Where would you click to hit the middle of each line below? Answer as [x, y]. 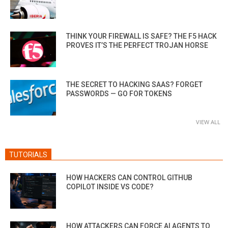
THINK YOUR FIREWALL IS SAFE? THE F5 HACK [141, 36]
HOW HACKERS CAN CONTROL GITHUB [129, 177]
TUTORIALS [28, 154]
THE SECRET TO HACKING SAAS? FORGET [134, 84]
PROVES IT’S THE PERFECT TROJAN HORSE [137, 45]
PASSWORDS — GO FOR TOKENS [119, 93]
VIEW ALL [208, 122]
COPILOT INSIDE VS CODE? [110, 187]
